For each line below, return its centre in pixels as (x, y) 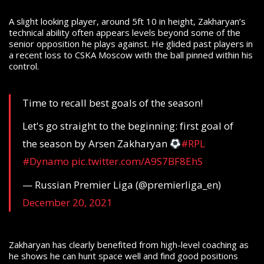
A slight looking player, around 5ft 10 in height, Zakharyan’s (127, 21)
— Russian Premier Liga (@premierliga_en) (122, 184)
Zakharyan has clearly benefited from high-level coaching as (129, 245)
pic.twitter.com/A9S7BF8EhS (137, 161)
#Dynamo (46, 161)
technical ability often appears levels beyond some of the (125, 32)
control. (24, 66)
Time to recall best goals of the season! (113, 103)
